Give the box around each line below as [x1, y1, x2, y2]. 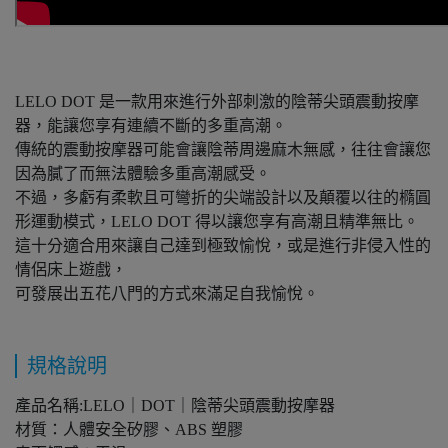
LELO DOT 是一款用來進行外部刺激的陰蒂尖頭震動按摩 [15, 92, 419, 110]
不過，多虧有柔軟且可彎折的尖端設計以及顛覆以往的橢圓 [15, 188, 431, 206]
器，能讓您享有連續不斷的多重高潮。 [15, 116, 287, 134]
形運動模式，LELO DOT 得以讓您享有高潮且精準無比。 [15, 212, 419, 230]
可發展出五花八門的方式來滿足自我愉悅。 [15, 284, 319, 302]
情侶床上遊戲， [15, 260, 127, 278]
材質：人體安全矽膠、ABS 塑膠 [15, 420, 243, 438]
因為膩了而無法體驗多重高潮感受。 [15, 164, 271, 182]
